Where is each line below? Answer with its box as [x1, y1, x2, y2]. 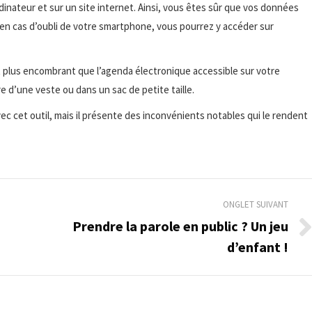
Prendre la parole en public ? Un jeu [72, 217, 288, 235]
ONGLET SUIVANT [223, 198, 288, 210]
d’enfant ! [227, 237, 288, 256]
